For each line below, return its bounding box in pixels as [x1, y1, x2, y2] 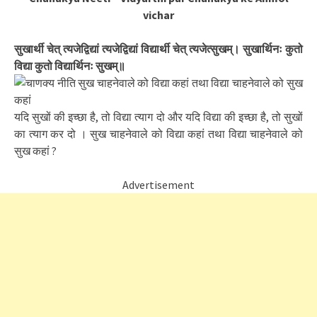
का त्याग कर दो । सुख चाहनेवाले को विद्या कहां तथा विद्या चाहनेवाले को [14, 127, 303, 141]
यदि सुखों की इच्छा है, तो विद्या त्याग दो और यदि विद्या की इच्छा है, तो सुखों [14, 110, 303, 124]
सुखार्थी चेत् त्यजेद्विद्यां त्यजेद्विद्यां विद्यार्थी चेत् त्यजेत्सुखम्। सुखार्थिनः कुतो [14, 42, 303, 56]
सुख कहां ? [14, 144, 57, 158]
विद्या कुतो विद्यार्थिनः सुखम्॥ [14, 59, 125, 73]
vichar [143, 8, 174, 22]
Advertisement [122, 178, 195, 192]
